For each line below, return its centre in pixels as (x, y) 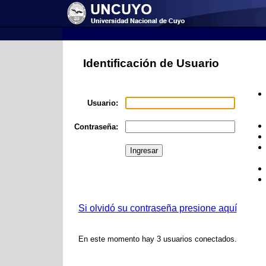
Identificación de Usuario (151, 63)
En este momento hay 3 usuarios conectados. (157, 239)
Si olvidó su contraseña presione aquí (157, 208)
